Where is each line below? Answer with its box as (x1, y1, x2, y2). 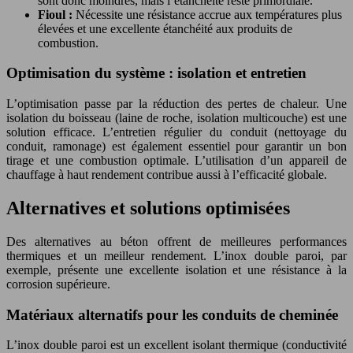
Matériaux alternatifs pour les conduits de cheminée (6, 306, 338, 323)
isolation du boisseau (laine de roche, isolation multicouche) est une (6, 111, 347, 124)
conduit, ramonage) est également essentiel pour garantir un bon (6, 139, 347, 153)
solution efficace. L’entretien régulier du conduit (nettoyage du (6, 125, 347, 139)
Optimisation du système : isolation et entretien (6, 65, 307, 82)
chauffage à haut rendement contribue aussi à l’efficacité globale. (6, 168, 327, 181)
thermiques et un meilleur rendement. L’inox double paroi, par (6, 248, 347, 262)
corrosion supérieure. (6, 277, 110, 291)
